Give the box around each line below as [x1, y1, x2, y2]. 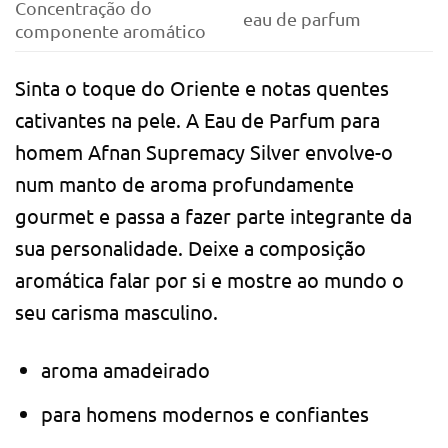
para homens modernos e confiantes [41, 401, 370, 427]
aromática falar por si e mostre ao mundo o [15, 266, 404, 292]
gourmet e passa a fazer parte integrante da [15, 202, 412, 228]
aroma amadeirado [41, 356, 211, 382]
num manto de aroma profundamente [15, 170, 354, 196]
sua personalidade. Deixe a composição [15, 234, 366, 260]
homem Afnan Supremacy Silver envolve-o [15, 138, 393, 164]
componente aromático [15, 19, 206, 41]
